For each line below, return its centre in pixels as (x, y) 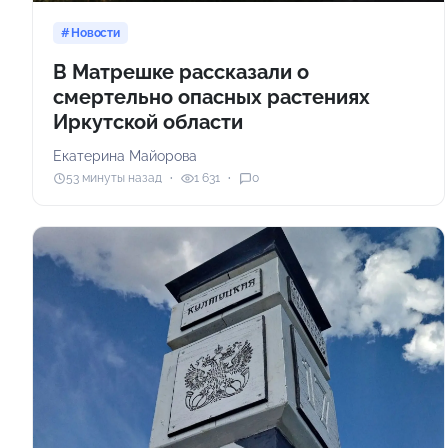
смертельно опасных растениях (211, 96)
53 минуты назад (114, 178)
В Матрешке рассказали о (181, 71)
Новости (95, 32)
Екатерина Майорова (125, 155)
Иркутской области (148, 121)
